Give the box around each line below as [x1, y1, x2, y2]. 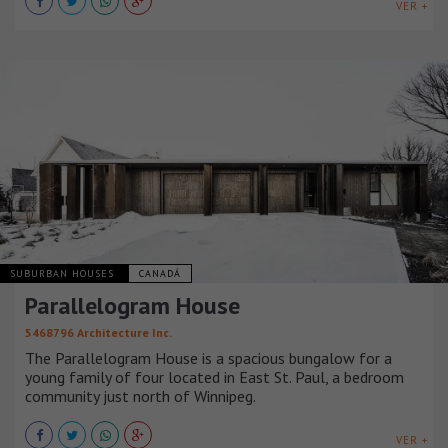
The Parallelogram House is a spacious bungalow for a [25, 348, 392, 369]
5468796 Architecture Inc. [25, 325, 172, 341]
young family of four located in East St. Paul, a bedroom [25, 367, 404, 388]
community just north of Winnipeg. [25, 386, 256, 407]
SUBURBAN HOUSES [10, 267, 118, 281]
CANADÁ [139, 267, 181, 281]
